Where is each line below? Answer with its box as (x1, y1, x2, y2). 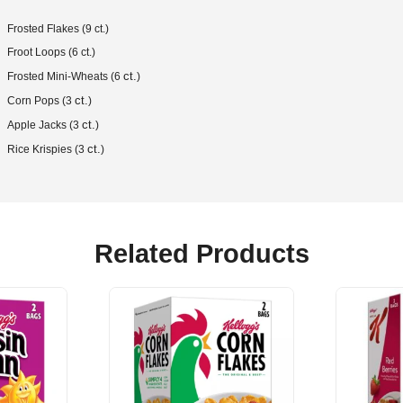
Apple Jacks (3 (7, 119, 82, 132)
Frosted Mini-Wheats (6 (7, 70, 123, 84)
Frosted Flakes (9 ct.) (7, 22, 109, 35)
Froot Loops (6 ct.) (7, 46, 95, 59)
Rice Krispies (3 (7, 143, 87, 157)
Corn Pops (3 (7, 94, 75, 108)
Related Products (94, 239, 309, 269)
